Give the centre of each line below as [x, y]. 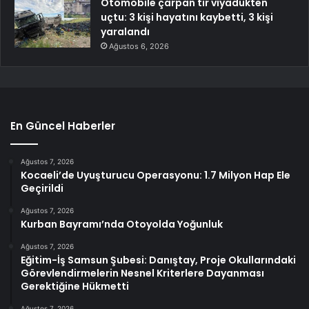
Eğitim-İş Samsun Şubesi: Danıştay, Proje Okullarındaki [158, 260]
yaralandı [125, 31]
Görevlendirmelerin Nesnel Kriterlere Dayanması [142, 273]
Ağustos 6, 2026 [139, 46]
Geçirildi [42, 188]
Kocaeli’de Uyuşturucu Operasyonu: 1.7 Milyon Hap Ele [156, 175]
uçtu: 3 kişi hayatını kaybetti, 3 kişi [187, 17]
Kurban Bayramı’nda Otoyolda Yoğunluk [122, 224]
